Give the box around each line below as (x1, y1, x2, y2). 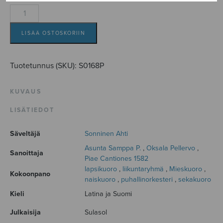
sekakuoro (178, 175, 211, 184)
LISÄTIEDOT (10, 106, 54, 114)
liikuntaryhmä (122, 165, 164, 174)
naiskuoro (85, 175, 115, 184)
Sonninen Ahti (85, 129, 128, 138)
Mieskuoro (169, 165, 202, 174)
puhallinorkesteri (121, 175, 173, 184)
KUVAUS (10, 88, 41, 96)
